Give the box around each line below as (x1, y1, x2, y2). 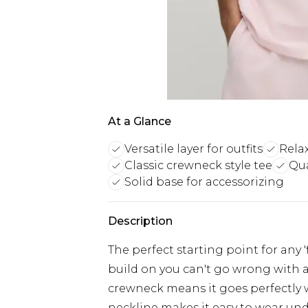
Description (108, 214, 173, 228)
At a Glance (108, 115, 171, 128)
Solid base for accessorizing (124, 175, 284, 188)
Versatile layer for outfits (124, 142, 263, 155)
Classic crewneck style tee (124, 159, 272, 172)
